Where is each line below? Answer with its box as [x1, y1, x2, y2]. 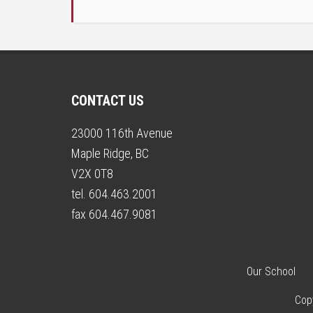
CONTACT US [71, 92, 144, 109]
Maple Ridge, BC [71, 146, 149, 161]
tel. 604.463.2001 [71, 187, 157, 201]
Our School [247, 265, 296, 278]
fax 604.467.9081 [71, 207, 157, 221]
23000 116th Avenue [71, 126, 173, 140]
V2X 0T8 [71, 166, 113, 181]
